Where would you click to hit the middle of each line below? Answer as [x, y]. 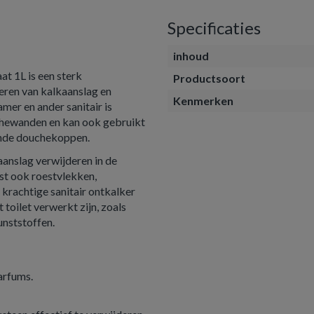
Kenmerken [203, 101]
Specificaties [214, 28]
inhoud [191, 56]
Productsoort [209, 78]
